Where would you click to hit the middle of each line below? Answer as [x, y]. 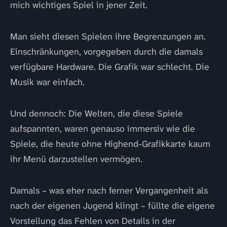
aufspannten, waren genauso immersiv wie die [103, 129]
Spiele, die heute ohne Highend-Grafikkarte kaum [110, 144]
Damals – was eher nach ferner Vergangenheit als [109, 191]
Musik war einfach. [47, 82]
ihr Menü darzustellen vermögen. [76, 159]
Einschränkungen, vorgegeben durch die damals [106, 52]
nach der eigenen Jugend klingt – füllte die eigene [112, 206]
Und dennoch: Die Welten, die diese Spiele [97, 113]
